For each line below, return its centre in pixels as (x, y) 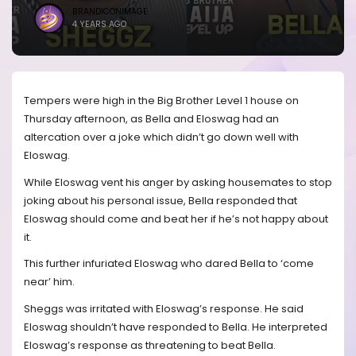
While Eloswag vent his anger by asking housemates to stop (178, 182)
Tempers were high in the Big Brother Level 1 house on (161, 101)
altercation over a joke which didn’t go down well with (161, 137)
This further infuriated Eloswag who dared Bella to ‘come (169, 264)
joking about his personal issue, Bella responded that (161, 200)
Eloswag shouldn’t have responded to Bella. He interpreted (176, 327)
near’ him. (49, 282)
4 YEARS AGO (99, 24)
